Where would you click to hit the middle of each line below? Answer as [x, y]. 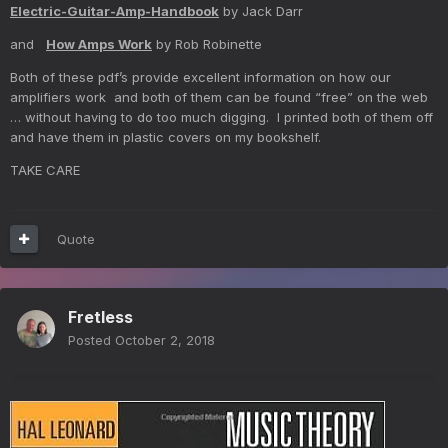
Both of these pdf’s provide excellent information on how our [200, 76]
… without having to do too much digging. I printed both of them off [221, 116]
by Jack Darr [261, 10]
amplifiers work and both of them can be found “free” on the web [219, 96]
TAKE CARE [45, 169]
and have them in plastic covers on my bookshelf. [165, 136]
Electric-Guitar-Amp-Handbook [114, 10]
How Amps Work [99, 43]
